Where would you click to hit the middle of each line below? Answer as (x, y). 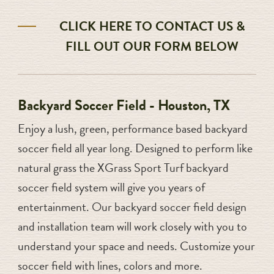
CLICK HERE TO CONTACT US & (152, 26)
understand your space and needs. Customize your (136, 246)
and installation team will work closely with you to (132, 226)
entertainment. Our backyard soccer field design (132, 206)
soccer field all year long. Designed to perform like (135, 148)
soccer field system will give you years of (111, 187)
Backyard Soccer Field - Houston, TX (124, 105)
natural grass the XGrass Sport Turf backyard (123, 167)
